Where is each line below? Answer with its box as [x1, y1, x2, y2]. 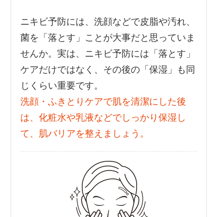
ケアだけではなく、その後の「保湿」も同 [20, 64, 195, 75]
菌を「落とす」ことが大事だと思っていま [20, 32, 195, 43]
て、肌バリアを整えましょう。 [20, 128, 149, 139]
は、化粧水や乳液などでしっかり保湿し [20, 112, 186, 123]
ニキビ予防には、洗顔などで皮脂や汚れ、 [20, 16, 195, 27]
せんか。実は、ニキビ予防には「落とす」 [20, 48, 195, 59]
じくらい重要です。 [20, 80, 103, 91]
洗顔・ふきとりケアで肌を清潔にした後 [20, 96, 186, 107]
